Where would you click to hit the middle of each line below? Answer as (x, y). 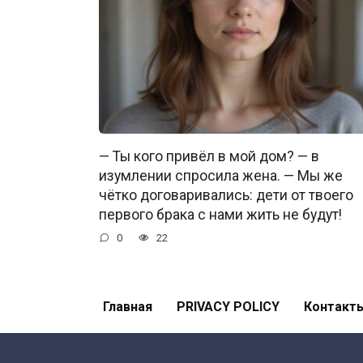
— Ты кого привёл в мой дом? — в (209, 157)
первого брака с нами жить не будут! (220, 215)
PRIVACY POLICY (228, 307)
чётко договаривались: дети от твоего (226, 196)
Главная (128, 307)
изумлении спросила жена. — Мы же (221, 176)
